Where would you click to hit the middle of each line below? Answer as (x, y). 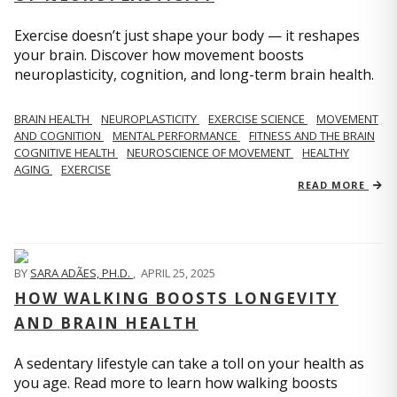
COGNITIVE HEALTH (66, 152)
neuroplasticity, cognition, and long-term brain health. (194, 74)
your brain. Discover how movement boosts (159, 55)
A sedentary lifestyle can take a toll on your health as (189, 363)
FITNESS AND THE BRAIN (312, 136)
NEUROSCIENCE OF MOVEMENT (210, 152)
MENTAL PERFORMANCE (176, 136)
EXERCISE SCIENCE (258, 119)
